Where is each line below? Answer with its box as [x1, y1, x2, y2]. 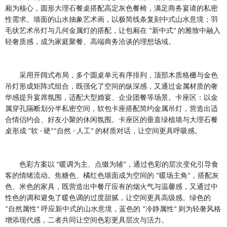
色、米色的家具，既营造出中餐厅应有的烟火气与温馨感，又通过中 [5, 183, 218, 191]
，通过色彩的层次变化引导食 [126, 161, 218, 169]
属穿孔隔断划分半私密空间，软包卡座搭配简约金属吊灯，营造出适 [5, 105, 218, 113]
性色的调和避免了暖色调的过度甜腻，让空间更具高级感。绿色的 [5, 194, 211, 202]
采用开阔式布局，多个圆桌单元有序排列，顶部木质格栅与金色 [19, 71, 218, 80]
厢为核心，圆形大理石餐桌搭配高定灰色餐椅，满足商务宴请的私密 [5, 5, 218, 13]
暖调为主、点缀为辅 [59, 161, 123, 169]
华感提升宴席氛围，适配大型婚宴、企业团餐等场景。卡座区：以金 [5, 94, 218, 102]
